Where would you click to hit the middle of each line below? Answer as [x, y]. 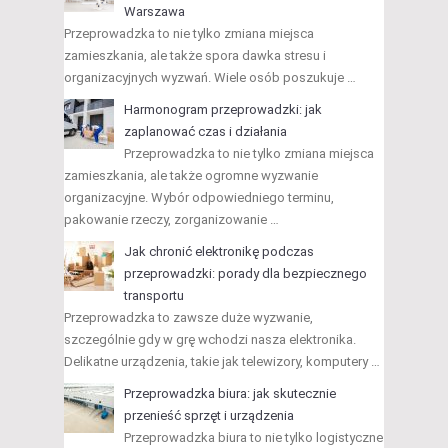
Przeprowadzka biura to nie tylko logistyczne [253, 438]
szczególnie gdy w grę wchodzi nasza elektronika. [210, 340]
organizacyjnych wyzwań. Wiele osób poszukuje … [210, 78]
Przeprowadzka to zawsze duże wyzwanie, [188, 318]
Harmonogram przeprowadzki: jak [223, 110]
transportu [154, 296]
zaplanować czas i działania [205, 132]
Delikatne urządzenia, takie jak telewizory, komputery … [222, 362]
